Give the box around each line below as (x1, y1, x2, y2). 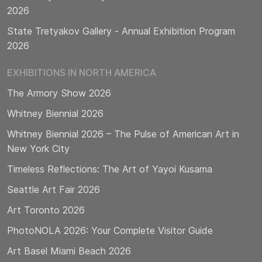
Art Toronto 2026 (7, 204, 85, 216)
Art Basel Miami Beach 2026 (7, 244, 131, 257)
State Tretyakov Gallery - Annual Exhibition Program (7, 25, 235, 37)
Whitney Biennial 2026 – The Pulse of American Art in (7, 127, 239, 140)
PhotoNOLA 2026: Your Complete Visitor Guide (7, 224, 213, 236)
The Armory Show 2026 (7, 87, 111, 99)
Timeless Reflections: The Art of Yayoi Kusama (7, 163, 212, 175)
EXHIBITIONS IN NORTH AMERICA (7, 66, 156, 78)
